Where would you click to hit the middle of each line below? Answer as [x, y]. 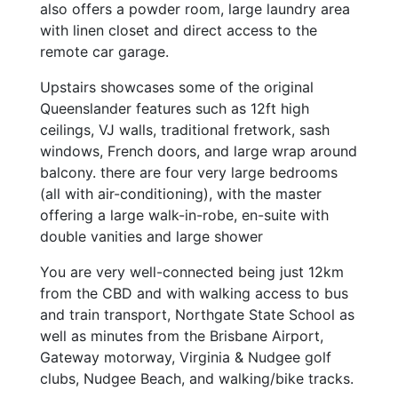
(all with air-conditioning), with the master [181, 194]
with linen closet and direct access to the [179, 31]
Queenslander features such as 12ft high [175, 109]
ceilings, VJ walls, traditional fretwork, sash [185, 130]
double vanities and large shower [151, 237]
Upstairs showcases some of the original [177, 88]
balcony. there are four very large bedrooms [189, 173]
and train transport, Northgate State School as [197, 315]
